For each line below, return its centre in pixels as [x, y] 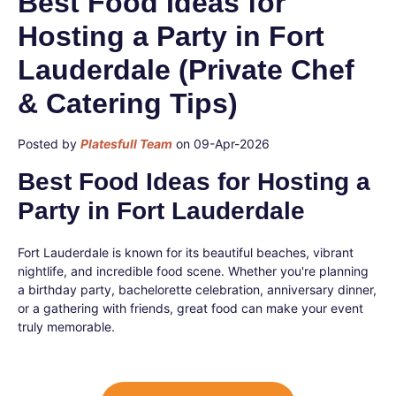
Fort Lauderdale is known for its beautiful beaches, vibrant [186, 252]
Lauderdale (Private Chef [186, 70]
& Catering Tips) [128, 103]
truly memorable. [66, 327]
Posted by [49, 144]
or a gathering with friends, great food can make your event [190, 308]
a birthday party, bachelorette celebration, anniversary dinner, [197, 289]
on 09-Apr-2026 [221, 144]
